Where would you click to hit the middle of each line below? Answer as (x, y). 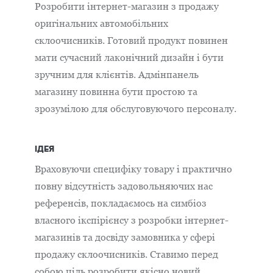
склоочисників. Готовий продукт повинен (131, 40)
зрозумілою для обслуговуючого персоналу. (136, 108)
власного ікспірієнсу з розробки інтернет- (132, 220)
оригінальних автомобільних (101, 23)
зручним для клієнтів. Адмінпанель (117, 74)
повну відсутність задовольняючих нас (124, 186)
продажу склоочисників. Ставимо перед (126, 254)
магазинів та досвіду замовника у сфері (125, 237)
